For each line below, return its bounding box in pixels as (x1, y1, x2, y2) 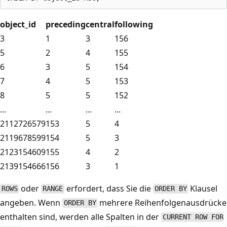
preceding (46, 18, 86, 30)
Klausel (188, 182, 218, 194)
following (115, 18, 153, 30)
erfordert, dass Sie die (64, 182, 153, 194)
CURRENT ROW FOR (162, 213, 223, 221)
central (86, 18, 115, 30)
